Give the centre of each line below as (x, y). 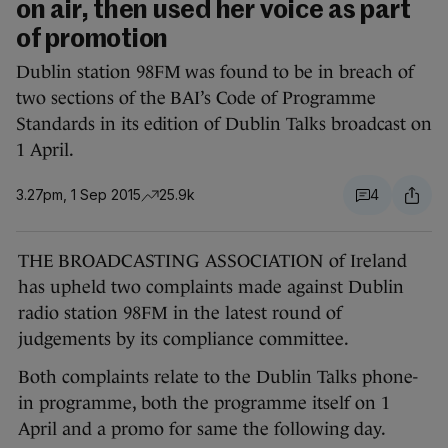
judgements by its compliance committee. (183, 339)
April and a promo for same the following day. (202, 429)
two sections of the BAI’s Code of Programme (196, 98)
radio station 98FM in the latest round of (180, 313)
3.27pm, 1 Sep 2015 (78, 195)
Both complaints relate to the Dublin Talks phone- (218, 377)
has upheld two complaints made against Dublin (211, 287)
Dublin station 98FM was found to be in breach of (215, 72)
